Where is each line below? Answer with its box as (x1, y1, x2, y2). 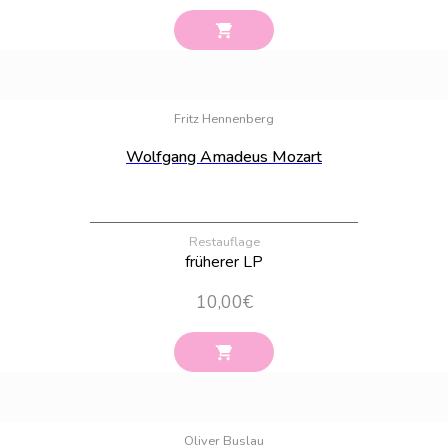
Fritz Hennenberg (174, 109, 274, 128)
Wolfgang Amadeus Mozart (126, 145, 322, 168)
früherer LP (185, 250, 263, 273)
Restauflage (188, 232, 260, 251)
